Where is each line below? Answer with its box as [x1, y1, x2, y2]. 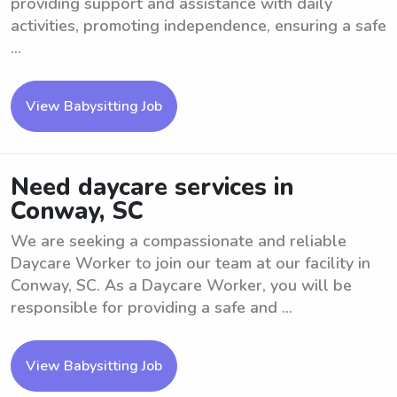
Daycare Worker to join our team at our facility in [11, 253, 370, 274]
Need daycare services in [11, 171, 293, 204]
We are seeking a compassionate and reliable [11, 230, 346, 252]
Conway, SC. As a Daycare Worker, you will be [11, 275, 352, 296]
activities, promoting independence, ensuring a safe [11, 15, 386, 36]
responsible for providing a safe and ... [11, 297, 292, 318]
